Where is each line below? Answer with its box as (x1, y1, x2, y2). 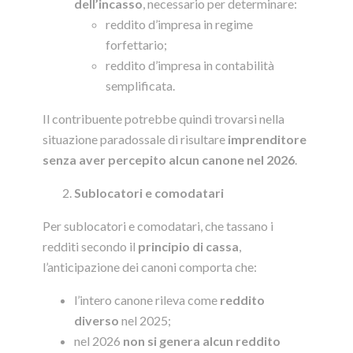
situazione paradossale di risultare (43, 132, 228, 147)
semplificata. (106, 78, 175, 94)
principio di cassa (138, 239, 239, 255)
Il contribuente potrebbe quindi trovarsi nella (43, 111, 284, 127)
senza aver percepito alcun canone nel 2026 (43, 152, 295, 168)
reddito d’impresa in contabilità (106, 58, 274, 73)
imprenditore (228, 132, 307, 147)
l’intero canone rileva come (74, 292, 220, 308)
